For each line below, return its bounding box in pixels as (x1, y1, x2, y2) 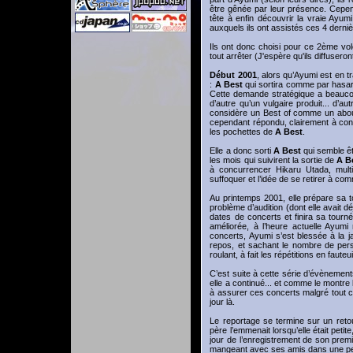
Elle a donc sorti (210, 146, 273, 155)
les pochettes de (210, 127, 276, 136)
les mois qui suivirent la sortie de (210, 155, 336, 165)
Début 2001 (210, 70, 257, 80)
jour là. (210, 297, 236, 307)
